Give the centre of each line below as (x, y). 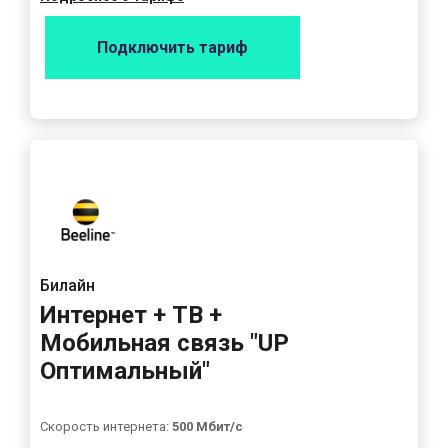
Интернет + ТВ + (131, 315)
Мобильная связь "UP (164, 343)
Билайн (67, 285)
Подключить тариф (172, 47)
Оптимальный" (125, 371)
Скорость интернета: (106, 426)
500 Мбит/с (207, 426)
